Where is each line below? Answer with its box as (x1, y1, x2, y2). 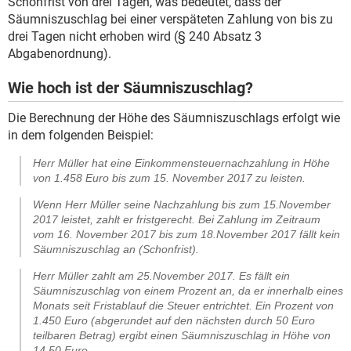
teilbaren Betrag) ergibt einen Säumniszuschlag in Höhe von (33, 328, 331, 342)
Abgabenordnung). (8, 45, 111, 61)
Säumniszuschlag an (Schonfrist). (33, 242, 199, 255)
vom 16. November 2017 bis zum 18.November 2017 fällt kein (33, 227, 340, 241)
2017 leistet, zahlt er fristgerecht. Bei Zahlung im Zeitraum (33, 212, 320, 226)
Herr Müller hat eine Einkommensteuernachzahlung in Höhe (33, 156, 330, 169)
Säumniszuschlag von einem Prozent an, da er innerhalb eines (33, 284, 343, 297)
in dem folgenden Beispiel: (8, 127, 154, 143)
